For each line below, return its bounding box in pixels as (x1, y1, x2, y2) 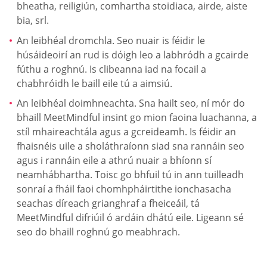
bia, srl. (17, 14, 49, 27)
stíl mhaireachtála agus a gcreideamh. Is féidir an (17, 125, 236, 139)
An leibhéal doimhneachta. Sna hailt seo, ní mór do (17, 97, 245, 110)
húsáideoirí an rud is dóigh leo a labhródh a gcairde (17, 48, 249, 61)
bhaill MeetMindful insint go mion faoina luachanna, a (17, 111, 257, 125)
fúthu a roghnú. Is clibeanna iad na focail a (17, 62, 206, 76)
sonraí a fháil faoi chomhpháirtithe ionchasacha (17, 182, 231, 196)
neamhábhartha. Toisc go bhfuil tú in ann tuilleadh (17, 168, 244, 182)
